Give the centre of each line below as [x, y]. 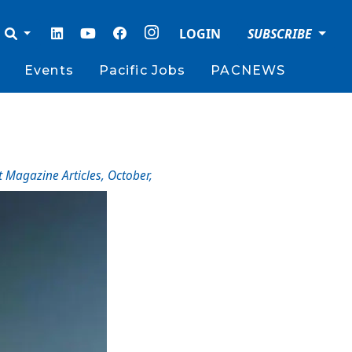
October [128, 176]
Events [49, 70]
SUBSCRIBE [282, 34]
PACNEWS [248, 70]
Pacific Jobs [142, 70]
